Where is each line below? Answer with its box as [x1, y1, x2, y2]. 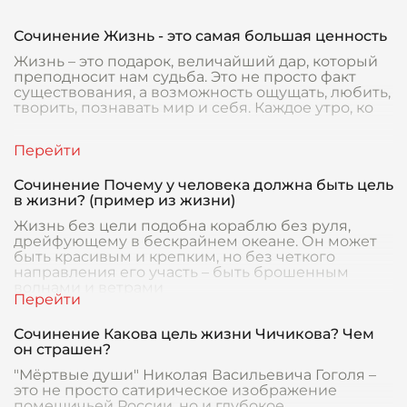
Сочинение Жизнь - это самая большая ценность [14, 27, 387, 45]
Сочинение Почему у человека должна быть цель [14, 176, 393, 194]
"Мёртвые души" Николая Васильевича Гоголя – [14, 366, 376, 383]
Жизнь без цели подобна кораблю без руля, [14, 217, 351, 234]
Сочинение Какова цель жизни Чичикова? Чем [14, 325, 374, 342]
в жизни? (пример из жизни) [14, 192, 235, 209]
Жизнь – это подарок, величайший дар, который [14, 53, 378, 70]
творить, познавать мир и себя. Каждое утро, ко [14, 99, 373, 116]
